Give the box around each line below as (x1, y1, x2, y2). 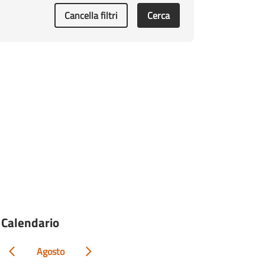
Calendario (1, 212, 59, 232)
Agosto (36, 244, 64, 258)
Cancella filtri (64, 8, 118, 22)
